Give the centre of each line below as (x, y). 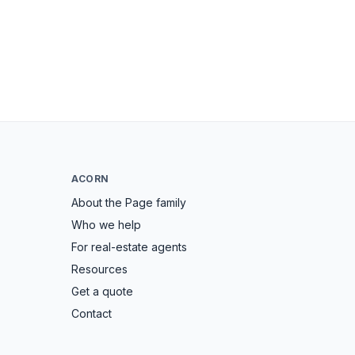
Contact (92, 313)
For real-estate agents (129, 247)
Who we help (106, 225)
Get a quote (102, 291)
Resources (99, 269)
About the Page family (129, 202)
